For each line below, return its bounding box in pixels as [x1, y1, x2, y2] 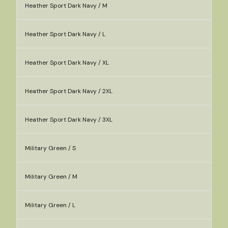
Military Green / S [25, 144, 76, 152]
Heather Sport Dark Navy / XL [25, 59, 109, 67]
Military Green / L [25, 201, 75, 209]
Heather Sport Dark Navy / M [25, 2, 107, 10]
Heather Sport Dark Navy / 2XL [25, 87, 112, 95]
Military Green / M [25, 173, 77, 181]
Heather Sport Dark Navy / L [25, 30, 105, 38]
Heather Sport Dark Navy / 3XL [25, 116, 112, 124]
